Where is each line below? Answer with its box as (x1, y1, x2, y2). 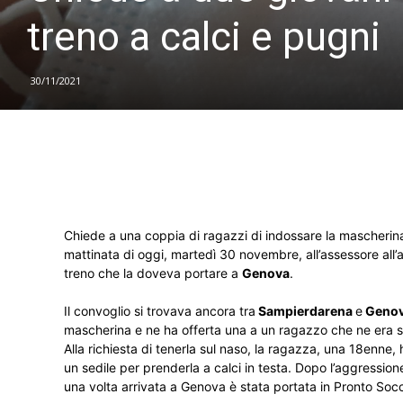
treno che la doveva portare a (64, 265, 242, 281)
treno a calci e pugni (27, 13, 381, 60)
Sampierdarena (255, 303, 355, 318)
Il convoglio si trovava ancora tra (64, 303, 255, 318)
